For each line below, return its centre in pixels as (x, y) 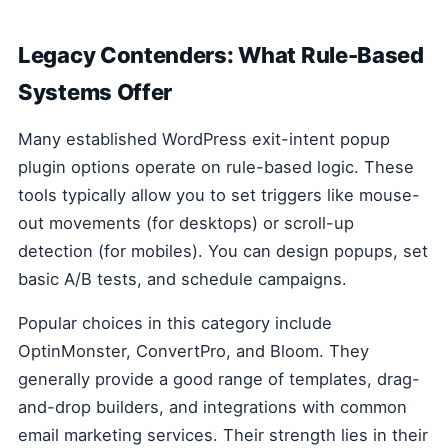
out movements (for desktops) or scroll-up (186, 223)
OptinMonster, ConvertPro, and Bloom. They (193, 351)
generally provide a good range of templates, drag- (219, 379)
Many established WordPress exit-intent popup (204, 139)
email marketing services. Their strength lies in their (223, 435)
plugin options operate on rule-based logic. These (216, 167)
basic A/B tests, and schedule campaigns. (182, 279)
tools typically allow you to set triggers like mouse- (219, 195)
